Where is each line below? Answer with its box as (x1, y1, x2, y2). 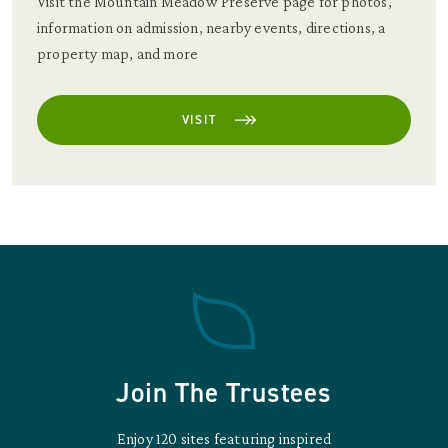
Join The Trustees (116, 375, 332, 412)
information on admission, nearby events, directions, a (37, 19, 386, 37)
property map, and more (37, 45, 199, 63)
